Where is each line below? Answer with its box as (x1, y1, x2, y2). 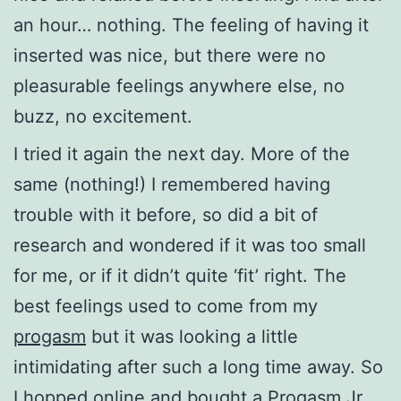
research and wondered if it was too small (13, 234, 366, 256)
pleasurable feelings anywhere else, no (13, 74, 345, 97)
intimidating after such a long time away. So (13, 355, 383, 378)
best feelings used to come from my (13, 294, 318, 317)
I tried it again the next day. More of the (13, 142, 350, 165)
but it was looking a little (86, 325, 298, 347)
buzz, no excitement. (13, 105, 192, 127)
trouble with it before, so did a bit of (13, 203, 318, 226)
